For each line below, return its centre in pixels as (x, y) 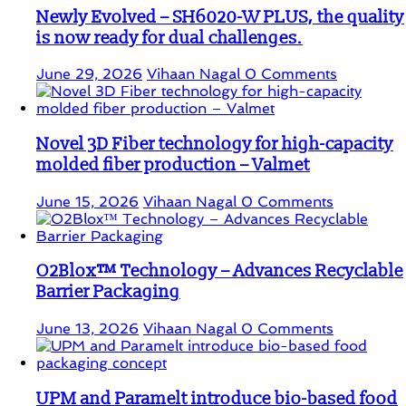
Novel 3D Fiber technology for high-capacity (215, 145)
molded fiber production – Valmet (173, 165)
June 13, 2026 (87, 329)
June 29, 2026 (89, 74)
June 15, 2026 (87, 201)
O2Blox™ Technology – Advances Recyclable (220, 272)
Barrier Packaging (108, 293)
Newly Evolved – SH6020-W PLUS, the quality (220, 17)
